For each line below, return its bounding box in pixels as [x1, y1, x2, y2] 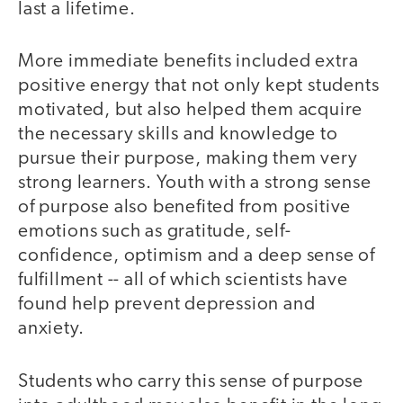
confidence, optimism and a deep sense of [18, 246, 375, 266]
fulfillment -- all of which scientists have [18, 271, 348, 291]
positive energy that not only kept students [18, 76, 380, 96]
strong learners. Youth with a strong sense [18, 174, 372, 193]
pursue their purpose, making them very [18, 149, 358, 169]
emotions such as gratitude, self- [18, 222, 291, 242]
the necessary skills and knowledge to [18, 125, 338, 145]
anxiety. [18, 319, 85, 339]
